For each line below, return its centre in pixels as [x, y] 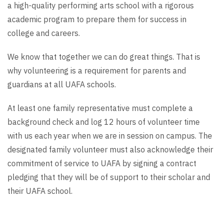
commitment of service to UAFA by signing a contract [102, 163]
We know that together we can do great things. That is [104, 57]
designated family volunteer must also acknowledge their [110, 149]
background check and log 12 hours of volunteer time [104, 122]
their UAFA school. [40, 191]
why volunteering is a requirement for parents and [97, 71]
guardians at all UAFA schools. [62, 84]
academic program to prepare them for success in [97, 19]
